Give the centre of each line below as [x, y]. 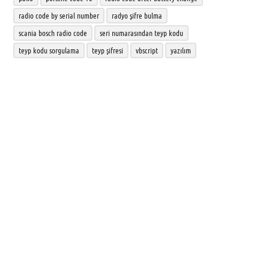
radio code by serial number [59, 15]
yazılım [180, 50]
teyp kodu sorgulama [49, 50]
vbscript [147, 50]
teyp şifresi [107, 50]
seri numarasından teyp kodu [141, 33]
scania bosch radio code [53, 33]
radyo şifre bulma [137, 15]
